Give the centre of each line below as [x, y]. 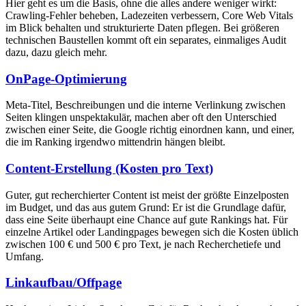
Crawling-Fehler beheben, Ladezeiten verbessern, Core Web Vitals [149, 15]
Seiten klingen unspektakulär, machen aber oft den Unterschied [141, 117]
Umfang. [25, 256]
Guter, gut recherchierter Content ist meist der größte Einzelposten [147, 195]
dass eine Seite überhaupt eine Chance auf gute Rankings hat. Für [147, 219]
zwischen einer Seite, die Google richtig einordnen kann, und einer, [150, 130]
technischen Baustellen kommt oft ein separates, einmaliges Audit [146, 40]
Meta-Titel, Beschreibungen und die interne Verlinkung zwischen [145, 105]
